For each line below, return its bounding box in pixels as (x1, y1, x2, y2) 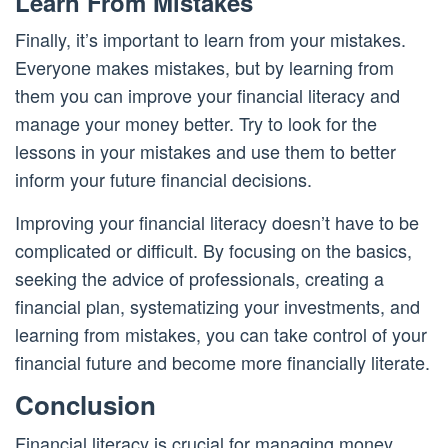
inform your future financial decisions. (15, 166, 312, 193)
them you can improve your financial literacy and (15, 82, 400, 109)
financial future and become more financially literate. (15, 349, 430, 376)
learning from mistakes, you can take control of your (15, 321, 427, 348)
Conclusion (15, 386, 156, 424)
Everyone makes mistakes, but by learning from (15, 54, 394, 81)
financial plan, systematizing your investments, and (15, 293, 420, 320)
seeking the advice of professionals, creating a (15, 265, 384, 292)
